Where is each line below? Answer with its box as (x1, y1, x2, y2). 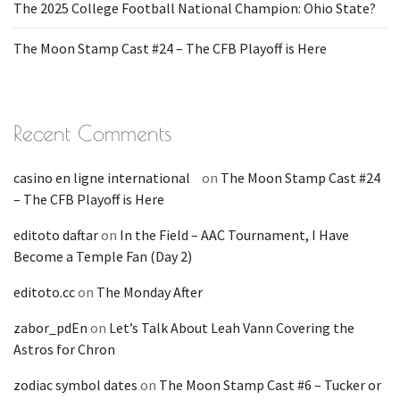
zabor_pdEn (13, 319, 87, 337)
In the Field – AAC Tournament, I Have (120, 226, 349, 244)
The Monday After (96, 283, 203, 301)
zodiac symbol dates (13, 376, 137, 394)
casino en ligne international (13, 169, 199, 187)
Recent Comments (13, 121, 171, 146)
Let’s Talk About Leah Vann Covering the (109, 319, 354, 337)
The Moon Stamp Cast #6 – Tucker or (159, 376, 381, 394)
